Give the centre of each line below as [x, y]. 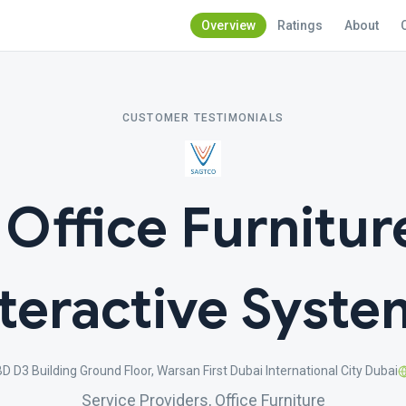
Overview [228, 25]
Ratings [300, 25]
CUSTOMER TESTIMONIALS [203, 118]
